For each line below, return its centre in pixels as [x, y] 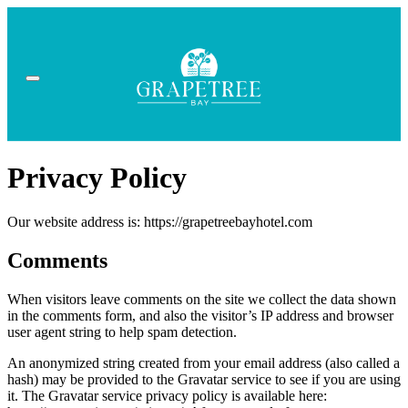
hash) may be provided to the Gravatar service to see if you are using [204, 379]
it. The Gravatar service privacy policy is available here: [167, 395]
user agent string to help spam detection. [122, 331]
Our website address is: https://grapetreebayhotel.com [160, 222]
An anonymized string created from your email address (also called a [204, 362]
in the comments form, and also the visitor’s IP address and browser [200, 315]
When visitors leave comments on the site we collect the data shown [202, 299]
